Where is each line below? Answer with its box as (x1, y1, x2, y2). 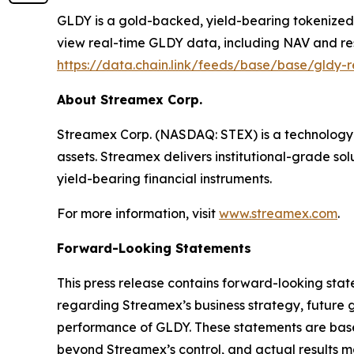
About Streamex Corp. (57, 92, 202, 108)
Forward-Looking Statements (57, 240, 251, 257)
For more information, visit (57, 205, 219, 222)
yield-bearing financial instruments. (57, 171, 272, 187)
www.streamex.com (219, 205, 337, 222)
